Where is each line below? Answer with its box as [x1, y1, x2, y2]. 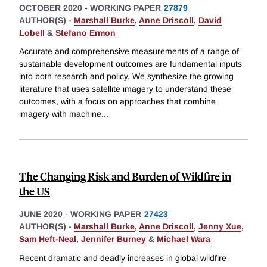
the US [19, 184, 50, 199]
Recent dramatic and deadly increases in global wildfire [19, 253, 226, 263]
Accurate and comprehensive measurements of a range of [19, 46, 239, 57]
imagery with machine [19, 109, 101, 119]
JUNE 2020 [19, 209, 63, 219]
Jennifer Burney [81, 234, 146, 244]
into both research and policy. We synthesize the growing [19, 72, 234, 82]
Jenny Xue [198, 222, 241, 232]
